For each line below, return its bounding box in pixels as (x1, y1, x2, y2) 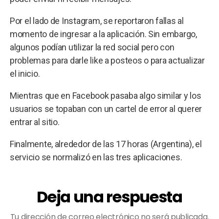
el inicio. (10, 68, 40, 79)
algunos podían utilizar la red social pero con (10, 42, 175, 52)
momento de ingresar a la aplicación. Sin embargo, (10, 28, 197, 39)
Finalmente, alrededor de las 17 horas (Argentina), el (10, 138, 202, 149)
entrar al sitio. (10, 116, 60, 127)
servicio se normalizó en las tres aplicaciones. (10, 152, 182, 162)
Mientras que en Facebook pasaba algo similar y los (10, 90, 201, 101)
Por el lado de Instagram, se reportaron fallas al (10, 15, 184, 26)
